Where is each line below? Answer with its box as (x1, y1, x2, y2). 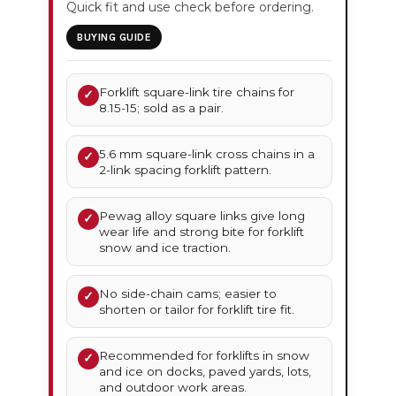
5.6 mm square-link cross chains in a (99, 147, 316, 162)
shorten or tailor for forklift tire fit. (99, 302, 295, 317)
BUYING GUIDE (77, 31, 152, 44)
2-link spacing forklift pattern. (99, 163, 272, 178)
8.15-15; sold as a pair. (99, 101, 225, 116)
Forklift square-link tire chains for (99, 85, 295, 100)
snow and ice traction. (99, 240, 232, 255)
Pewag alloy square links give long (99, 209, 306, 224)
